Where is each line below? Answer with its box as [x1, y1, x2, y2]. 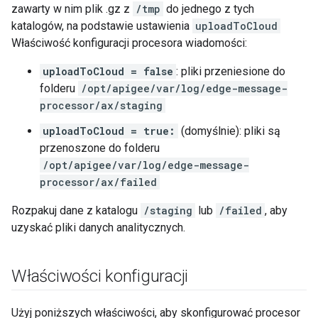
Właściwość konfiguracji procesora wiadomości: [11, 36, 247, 50]
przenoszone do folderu [40, 141, 160, 155]
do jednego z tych [163, 2, 254, 16]
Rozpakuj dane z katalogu [11, 204, 141, 217]
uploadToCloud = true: [43, 124, 175, 138]
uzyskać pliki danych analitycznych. [11, 221, 185, 234]
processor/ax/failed [40, 175, 157, 189]
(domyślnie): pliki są [178, 124, 280, 138]
